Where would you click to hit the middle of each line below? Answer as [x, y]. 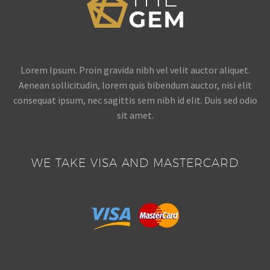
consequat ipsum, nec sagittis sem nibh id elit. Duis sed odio [135, 100]
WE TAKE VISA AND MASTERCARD [135, 163]
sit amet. [135, 115]
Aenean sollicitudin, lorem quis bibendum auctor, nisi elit [135, 85]
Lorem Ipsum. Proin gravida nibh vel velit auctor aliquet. [135, 70]
